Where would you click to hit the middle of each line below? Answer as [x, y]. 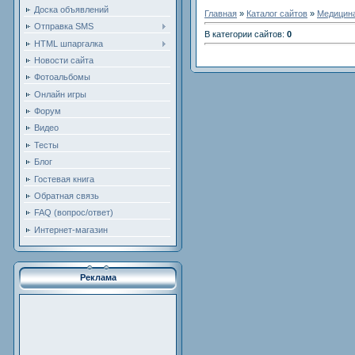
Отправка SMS [64, 27]
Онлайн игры [60, 94]
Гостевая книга [64, 179]
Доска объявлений [71, 9]
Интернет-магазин [71, 229]
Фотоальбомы [62, 77]
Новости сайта [64, 60]
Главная [221, 13]
